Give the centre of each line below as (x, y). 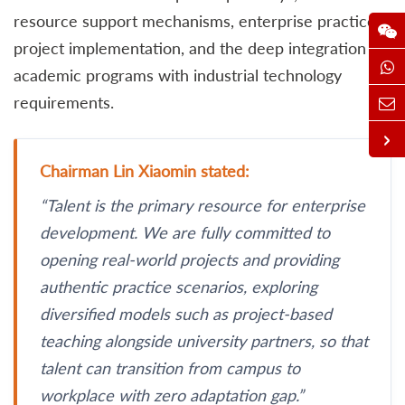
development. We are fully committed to (185, 232)
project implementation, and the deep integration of (199, 47)
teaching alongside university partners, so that (204, 340)
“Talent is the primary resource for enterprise (202, 205)
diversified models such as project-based (186, 313)
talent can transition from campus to (170, 367)
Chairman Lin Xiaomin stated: (145, 170)
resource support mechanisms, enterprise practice (195, 20)
